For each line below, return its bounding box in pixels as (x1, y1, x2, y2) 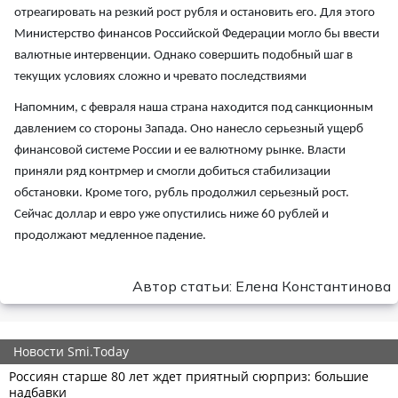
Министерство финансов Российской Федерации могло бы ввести (14, 27, 379, 41)
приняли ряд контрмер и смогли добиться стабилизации (14, 164, 330, 179)
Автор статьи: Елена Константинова (132, 276, 391, 295)
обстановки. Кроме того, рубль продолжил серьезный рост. (14, 186, 349, 200)
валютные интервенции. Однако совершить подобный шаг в (14, 48, 353, 62)
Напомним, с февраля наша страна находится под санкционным (14, 100, 373, 115)
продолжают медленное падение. (14, 228, 206, 243)
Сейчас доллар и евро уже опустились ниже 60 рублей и (14, 207, 329, 221)
